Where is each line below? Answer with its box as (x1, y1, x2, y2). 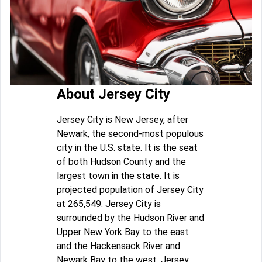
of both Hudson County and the (57, 156, 186, 167)
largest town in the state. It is (57, 170, 180, 181)
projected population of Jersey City (57, 184, 204, 195)
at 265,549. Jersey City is (57, 198, 161, 209)
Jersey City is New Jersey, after (57, 113, 188, 125)
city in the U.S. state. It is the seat (57, 142, 198, 153)
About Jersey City (57, 85, 170, 102)
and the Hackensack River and (57, 240, 180, 251)
